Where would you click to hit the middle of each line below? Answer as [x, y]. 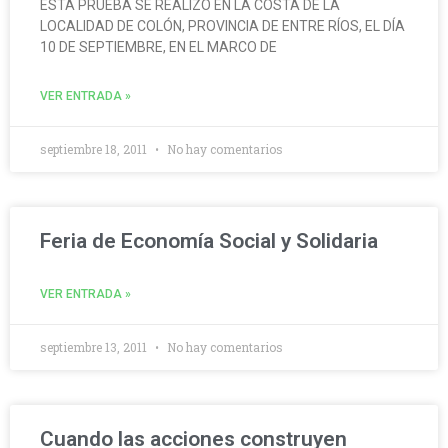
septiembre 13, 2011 [95, 347]
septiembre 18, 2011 [95, 149]
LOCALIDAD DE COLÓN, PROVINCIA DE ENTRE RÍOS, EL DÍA [222, 26]
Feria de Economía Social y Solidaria [209, 241]
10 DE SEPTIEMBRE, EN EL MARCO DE [158, 47]
